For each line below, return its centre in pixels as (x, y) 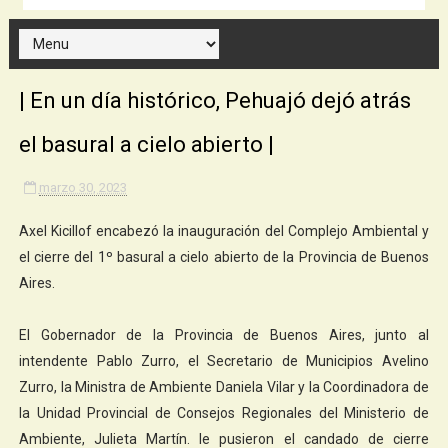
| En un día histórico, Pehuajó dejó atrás (214, 100)
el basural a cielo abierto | (146, 144)
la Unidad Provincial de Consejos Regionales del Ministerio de (224, 412)
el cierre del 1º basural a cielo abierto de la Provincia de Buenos (224, 256)
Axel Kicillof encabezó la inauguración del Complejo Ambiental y (224, 230)
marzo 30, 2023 (82, 187)
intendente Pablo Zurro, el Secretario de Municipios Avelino (224, 360)
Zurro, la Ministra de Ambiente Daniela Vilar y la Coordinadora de (224, 386)
